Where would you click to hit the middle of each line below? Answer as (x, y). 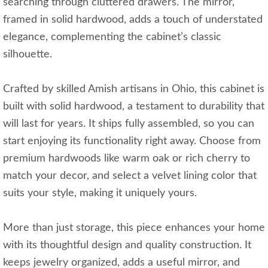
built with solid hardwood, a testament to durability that (134, 107)
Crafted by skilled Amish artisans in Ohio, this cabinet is (134, 89)
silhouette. (28, 55)
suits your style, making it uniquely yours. (100, 194)
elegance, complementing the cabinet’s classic (112, 37)
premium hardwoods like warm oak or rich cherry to (127, 159)
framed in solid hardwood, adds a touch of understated (133, 20)
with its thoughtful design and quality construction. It (127, 246)
